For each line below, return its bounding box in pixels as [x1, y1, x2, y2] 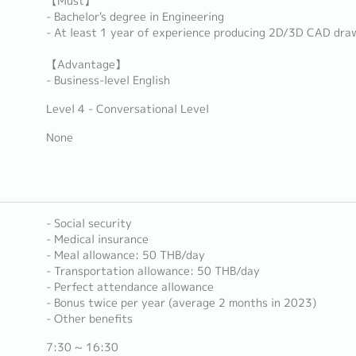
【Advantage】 [45, 56, 126, 72]
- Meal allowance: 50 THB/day [45, 247, 205, 263]
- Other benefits [45, 311, 133, 327]
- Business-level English [45, 72, 170, 88]
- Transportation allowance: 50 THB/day [45, 263, 260, 279]
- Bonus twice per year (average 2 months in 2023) [45, 295, 316, 311]
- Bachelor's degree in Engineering [45, 9, 224, 25]
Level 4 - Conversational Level [45, 101, 209, 117]
